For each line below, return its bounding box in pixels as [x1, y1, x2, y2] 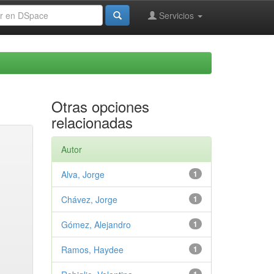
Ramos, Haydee [61, 243, 124, 256]
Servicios [157, 9, 196, 21]
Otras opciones [51, 95, 149, 117]
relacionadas [51, 111, 133, 133]
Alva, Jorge [61, 168, 105, 180]
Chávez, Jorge [61, 193, 117, 206]
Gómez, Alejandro [61, 218, 131, 231]
